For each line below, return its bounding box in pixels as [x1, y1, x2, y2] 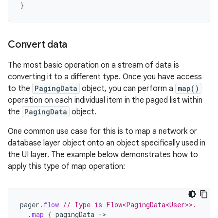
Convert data [8, 38, 67, 51]
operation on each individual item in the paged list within [8, 95, 202, 105]
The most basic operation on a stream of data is [8, 60, 179, 70]
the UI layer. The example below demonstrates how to [8, 150, 198, 160]
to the [8, 84, 32, 93]
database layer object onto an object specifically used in [8, 138, 205, 148]
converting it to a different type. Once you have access [8, 72, 202, 82]
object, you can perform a [80, 84, 175, 93]
